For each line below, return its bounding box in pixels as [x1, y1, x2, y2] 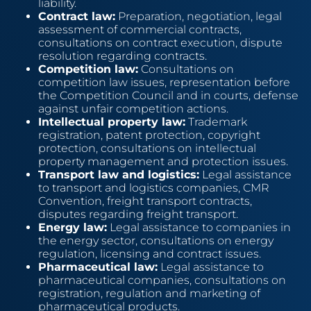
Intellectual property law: [38, 115, 185, 128]
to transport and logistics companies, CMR [38, 180, 269, 194]
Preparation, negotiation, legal [115, 9, 282, 23]
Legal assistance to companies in [107, 220, 291, 234]
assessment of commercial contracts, [38, 22, 242, 36]
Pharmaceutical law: [38, 260, 158, 274]
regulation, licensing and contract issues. [38, 246, 261, 260]
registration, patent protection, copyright [38, 128, 260, 142]
